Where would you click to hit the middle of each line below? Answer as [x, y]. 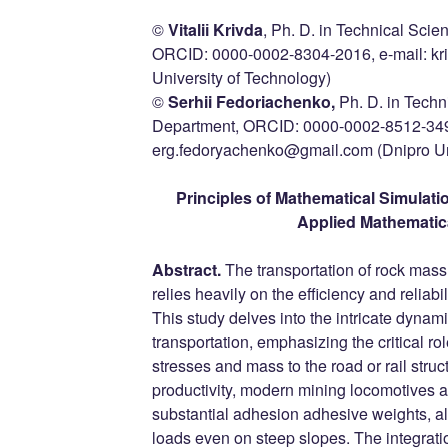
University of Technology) [241, 77]
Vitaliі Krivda [215, 29]
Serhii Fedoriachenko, [251, 101]
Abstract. [186, 269]
